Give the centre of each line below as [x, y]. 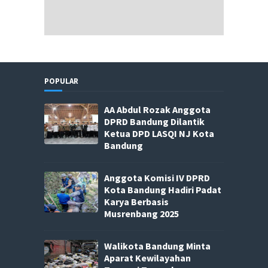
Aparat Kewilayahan [147, 258]
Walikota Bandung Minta [157, 246]
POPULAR [61, 81]
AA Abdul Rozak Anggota [157, 110]
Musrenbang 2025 [141, 214]
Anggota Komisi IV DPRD [157, 178]
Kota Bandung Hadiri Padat [163, 190]
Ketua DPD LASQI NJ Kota [159, 134]
